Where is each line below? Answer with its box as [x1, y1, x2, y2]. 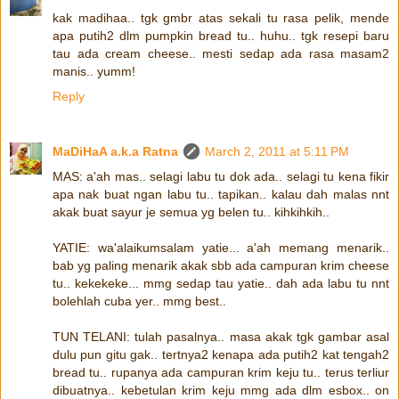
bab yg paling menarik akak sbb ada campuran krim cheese [53, 257, 389, 273]
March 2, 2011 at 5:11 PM [205, 143, 349, 159]
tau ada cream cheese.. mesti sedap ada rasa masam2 [53, 45, 389, 61]
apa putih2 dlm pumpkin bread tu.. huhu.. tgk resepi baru [53, 28, 389, 43]
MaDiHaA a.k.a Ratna [53, 143, 178, 159]
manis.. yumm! [53, 63, 135, 78]
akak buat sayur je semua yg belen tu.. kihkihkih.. [53, 204, 330, 219]
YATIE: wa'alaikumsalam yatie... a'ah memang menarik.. [53, 240, 389, 255]
